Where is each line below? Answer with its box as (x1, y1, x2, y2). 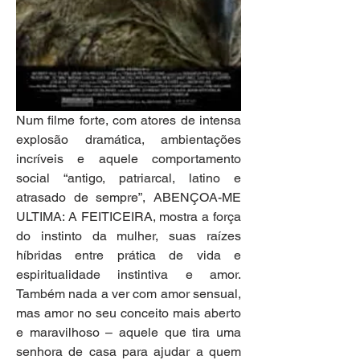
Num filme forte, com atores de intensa (16, 112, 241, 129)
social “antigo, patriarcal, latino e (16, 170, 241, 186)
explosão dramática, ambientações (16, 132, 241, 148)
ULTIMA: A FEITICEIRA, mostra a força (16, 209, 241, 225)
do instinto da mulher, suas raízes (16, 228, 241, 244)
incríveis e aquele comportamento (16, 151, 241, 167)
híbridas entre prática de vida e (16, 247, 241, 264)
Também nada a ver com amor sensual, (16, 286, 241, 302)
